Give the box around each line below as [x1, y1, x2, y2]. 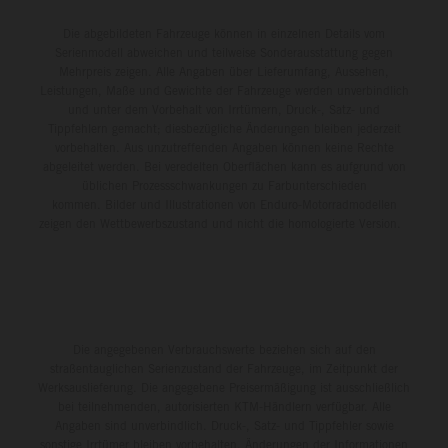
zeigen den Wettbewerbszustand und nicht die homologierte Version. [39, 215, 409, 231]
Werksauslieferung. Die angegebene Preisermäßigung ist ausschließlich [38, 379, 410, 395]
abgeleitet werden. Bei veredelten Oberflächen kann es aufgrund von [42, 158, 406, 174]
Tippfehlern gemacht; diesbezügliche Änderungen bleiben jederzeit [47, 120, 401, 136]
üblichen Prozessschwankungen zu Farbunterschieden [81, 177, 367, 193]
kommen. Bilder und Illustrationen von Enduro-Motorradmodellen [51, 196, 397, 212]
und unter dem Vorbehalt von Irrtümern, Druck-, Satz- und [68, 101, 380, 117]
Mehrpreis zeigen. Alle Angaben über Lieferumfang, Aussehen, [59, 63, 389, 79]
